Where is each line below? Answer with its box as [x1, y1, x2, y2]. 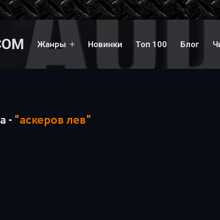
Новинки [88, 39, 122, 49]
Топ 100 [136, 39, 167, 49]
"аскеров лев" [14, 111, 91, 129]
